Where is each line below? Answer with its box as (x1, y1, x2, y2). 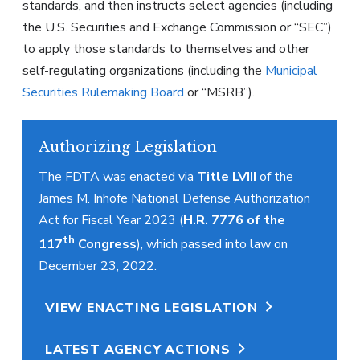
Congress (75, 235, 137, 254)
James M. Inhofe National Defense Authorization (39, 190, 310, 207)
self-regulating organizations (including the (22, 62, 265, 80)
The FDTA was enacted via (39, 168, 197, 186)
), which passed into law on (137, 235, 288, 254)
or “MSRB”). (184, 84, 261, 101)
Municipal (265, 62, 317, 80)
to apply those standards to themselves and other (22, 40, 309, 58)
